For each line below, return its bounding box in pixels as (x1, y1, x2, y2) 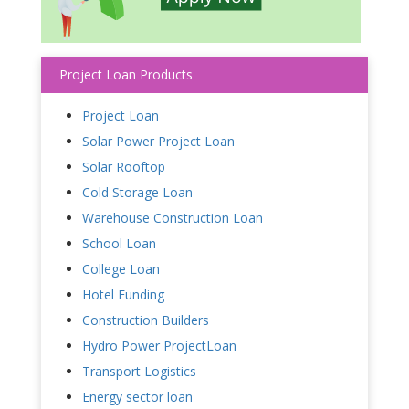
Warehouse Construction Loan (82, 208, 263, 226)
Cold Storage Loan (82, 183, 193, 201)
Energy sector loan (82, 387, 193, 405)
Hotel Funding (82, 285, 164, 303)
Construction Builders (82, 310, 209, 329)
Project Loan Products (59, 65, 193, 83)
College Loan (82, 259, 160, 278)
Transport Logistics (82, 362, 196, 380)
